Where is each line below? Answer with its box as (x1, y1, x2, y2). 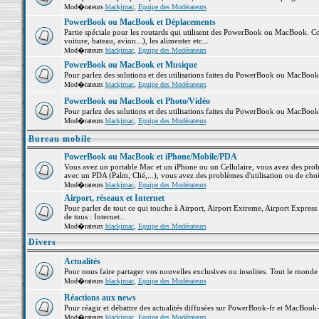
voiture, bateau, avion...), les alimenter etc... (63, 36, 209, 45)
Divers (28, 237, 56, 247)
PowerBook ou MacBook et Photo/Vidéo (63, 96, 210, 106)
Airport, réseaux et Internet (63, 193, 164, 203)
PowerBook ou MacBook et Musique (63, 60, 197, 70)
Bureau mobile (28, 134, 91, 144)
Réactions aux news (63, 293, 136, 303)
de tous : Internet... (63, 212, 126, 221)
